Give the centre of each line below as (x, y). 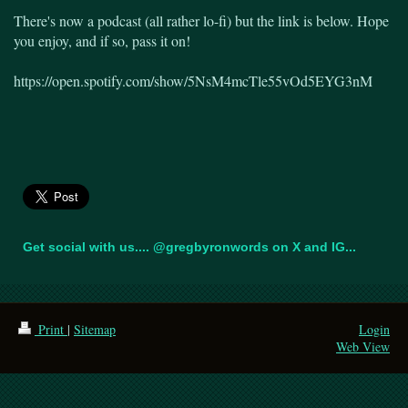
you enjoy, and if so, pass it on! (102, 40)
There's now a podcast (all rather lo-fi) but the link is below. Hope (201, 20)
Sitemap (95, 329)
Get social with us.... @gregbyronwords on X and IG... (189, 246)
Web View (363, 346)
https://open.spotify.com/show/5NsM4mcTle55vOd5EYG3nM (193, 80)
